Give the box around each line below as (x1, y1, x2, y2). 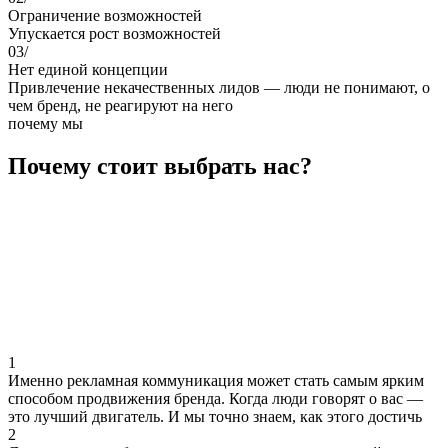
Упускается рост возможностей (8, 24, 221, 42)
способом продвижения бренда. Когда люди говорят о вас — (8, 389, 423, 407)
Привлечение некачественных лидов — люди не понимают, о (8, 78, 430, 96)
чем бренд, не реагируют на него (8, 96, 233, 114)
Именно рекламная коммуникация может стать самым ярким (8, 371, 424, 389)
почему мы (8, 114, 83, 132)
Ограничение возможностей (8, 6, 202, 24)
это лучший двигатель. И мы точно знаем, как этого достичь (8, 407, 422, 425)
